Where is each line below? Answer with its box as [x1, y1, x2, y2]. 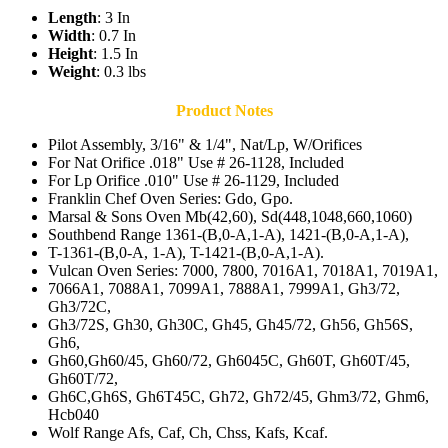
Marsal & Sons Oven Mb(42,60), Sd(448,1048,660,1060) [48, 208, 412, 226]
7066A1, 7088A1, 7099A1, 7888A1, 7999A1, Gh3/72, [48, 280, 400, 298]
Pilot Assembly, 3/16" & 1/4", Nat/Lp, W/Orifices [48, 136, 362, 154]
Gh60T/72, [48, 370, 118, 388]
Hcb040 [48, 406, 99, 424]
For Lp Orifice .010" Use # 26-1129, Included [48, 172, 339, 190]
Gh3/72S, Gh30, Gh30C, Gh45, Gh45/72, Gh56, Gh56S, [48, 316, 413, 334]
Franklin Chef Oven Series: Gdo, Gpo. [48, 190, 293, 208]
